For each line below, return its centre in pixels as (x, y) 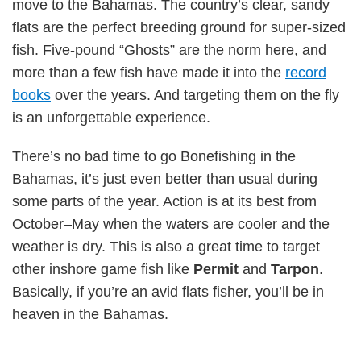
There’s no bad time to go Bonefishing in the (154, 156)
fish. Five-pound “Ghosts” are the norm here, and (169, 50)
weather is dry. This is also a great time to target (166, 247)
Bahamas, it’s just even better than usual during (165, 179)
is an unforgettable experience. (111, 118)
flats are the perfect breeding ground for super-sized (179, 27)
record (306, 73)
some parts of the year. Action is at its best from (164, 201)
